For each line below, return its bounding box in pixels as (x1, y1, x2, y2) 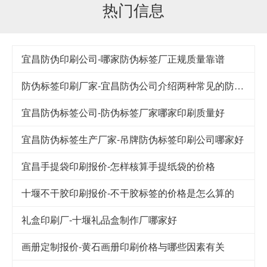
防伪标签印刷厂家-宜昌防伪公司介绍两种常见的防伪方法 (234, 78, 244, 92)
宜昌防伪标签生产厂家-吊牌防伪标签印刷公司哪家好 (21, 132, 244, 146)
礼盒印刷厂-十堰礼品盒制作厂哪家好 (21, 212, 177, 226)
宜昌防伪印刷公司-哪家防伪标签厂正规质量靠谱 (21, 51, 225, 66)
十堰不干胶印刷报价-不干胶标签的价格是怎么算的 (21, 185, 234, 200)
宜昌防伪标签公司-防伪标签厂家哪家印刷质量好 (21, 105, 225, 119)
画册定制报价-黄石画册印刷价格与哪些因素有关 (21, 239, 225, 253)
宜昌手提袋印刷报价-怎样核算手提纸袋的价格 (21, 159, 215, 173)
